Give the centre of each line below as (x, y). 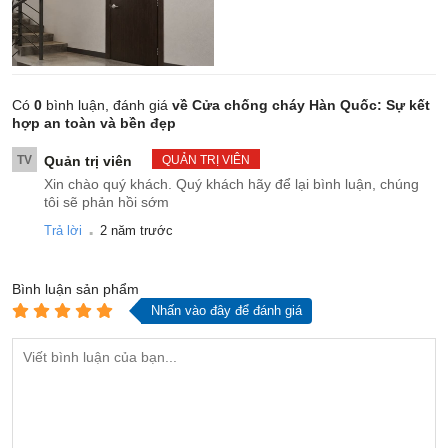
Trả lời (63, 230)
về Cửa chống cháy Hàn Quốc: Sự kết (301, 104)
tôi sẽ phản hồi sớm (106, 201)
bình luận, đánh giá (105, 104)
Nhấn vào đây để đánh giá (226, 310)
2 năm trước (136, 230)
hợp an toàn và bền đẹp (94, 122)
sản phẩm (107, 288)
